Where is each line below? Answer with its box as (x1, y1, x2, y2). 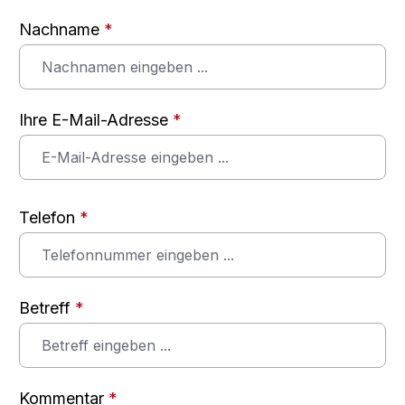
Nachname (19, 20, 104, 40)
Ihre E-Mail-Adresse (19, 110, 173, 130)
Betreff (19, 298, 75, 318)
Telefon (19, 208, 80, 228)
